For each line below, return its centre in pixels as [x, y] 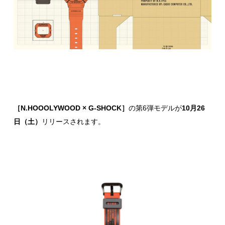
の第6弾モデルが [155, 108]
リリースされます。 [73, 121]
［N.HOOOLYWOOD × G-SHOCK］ [71, 108]
